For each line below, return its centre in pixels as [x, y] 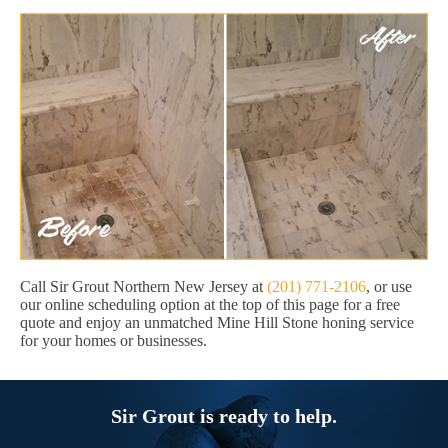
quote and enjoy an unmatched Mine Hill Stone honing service [217, 323]
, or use [389, 287]
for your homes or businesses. [113, 341]
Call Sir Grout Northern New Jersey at [143, 287]
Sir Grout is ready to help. [224, 416]
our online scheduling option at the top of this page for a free [210, 305]
